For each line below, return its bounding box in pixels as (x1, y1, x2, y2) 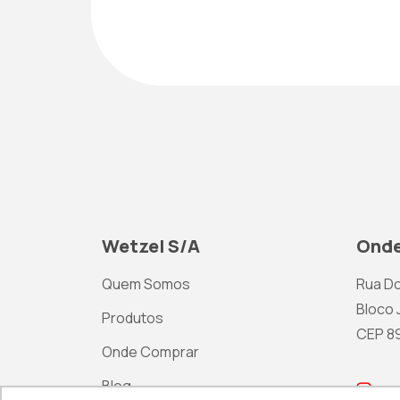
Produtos (102, 308, 163, 328)
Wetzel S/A (102, 234, 200, 258)
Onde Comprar (102, 342, 199, 362)
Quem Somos (102, 274, 190, 294)
